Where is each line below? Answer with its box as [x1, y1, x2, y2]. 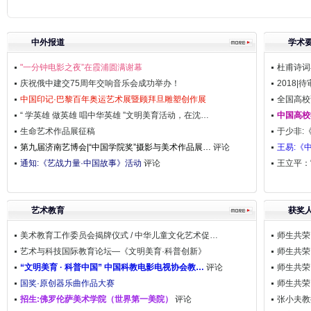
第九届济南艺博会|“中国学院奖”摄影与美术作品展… [20, 142, 211, 152]
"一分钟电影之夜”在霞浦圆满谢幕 [20, 62, 142, 72]
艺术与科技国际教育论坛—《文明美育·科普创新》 [20, 246, 206, 256]
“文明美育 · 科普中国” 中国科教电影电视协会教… [20, 262, 204, 272]
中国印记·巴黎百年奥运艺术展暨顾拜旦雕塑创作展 [20, 94, 206, 104]
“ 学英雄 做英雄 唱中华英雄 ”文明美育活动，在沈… [20, 110, 209, 120]
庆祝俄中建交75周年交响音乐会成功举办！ [20, 78, 180, 88]
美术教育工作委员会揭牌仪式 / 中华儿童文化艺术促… [20, 230, 218, 240]
